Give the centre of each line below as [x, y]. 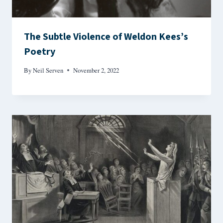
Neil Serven [48, 70]
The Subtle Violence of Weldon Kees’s [106, 37]
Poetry [40, 52]
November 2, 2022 [96, 70]
